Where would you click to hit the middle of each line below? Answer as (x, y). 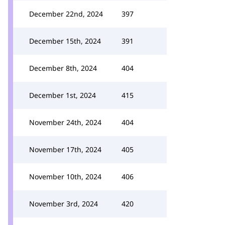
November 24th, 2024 (65, 122)
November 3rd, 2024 (64, 204)
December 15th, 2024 (65, 41)
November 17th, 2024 (65, 149)
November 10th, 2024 (65, 177)
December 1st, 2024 (63, 95)
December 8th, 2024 (63, 68)
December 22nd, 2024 (66, 14)
